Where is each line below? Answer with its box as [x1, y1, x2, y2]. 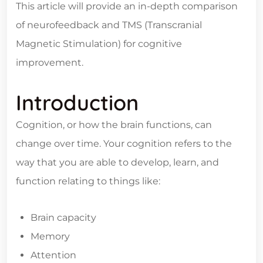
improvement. [16, 56, 83, 68]
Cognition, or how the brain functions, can [16, 119, 212, 130]
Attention [31, 249, 76, 261]
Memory [31, 230, 70, 242]
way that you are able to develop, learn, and [16, 156, 219, 168]
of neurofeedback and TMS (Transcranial [16, 19, 202, 31]
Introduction [16, 89, 139, 116]
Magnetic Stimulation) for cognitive [16, 38, 182, 49]
